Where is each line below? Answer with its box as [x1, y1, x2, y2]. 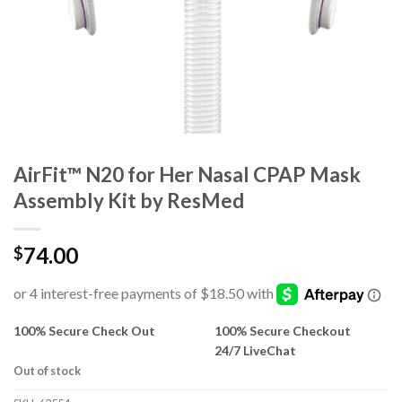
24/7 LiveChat [214, 342, 296, 358]
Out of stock [13, 363, 81, 378]
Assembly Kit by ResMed [13, 188, 244, 213]
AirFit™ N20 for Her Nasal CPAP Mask [13, 162, 361, 187]
